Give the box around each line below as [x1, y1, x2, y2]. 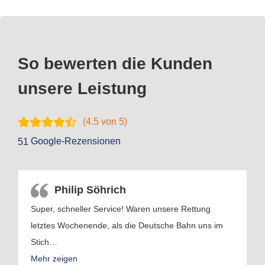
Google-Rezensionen [28, 135, 121, 146]
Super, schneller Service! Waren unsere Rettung [31, 203, 211, 214]
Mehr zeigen [31, 253, 77, 263]
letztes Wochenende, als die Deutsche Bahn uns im [31, 220, 223, 230]
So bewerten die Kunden [18, 54, 212, 73]
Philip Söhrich [54, 183, 126, 196]
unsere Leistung [18, 79, 147, 98]
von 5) [99, 117, 127, 127]
